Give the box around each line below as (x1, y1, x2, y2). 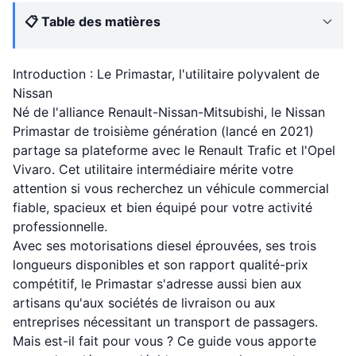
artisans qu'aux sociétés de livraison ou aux (13, 295, 276, 311)
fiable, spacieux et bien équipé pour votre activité (13, 199, 312, 215)
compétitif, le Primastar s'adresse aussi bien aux (13, 276, 302, 292)
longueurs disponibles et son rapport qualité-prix (13, 257, 308, 273)
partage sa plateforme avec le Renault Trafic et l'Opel (13, 142, 335, 158)
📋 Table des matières (25, 14, 161, 29)
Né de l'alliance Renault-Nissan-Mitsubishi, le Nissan (13, 104, 325, 120)
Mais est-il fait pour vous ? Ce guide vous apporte (13, 333, 316, 349)
